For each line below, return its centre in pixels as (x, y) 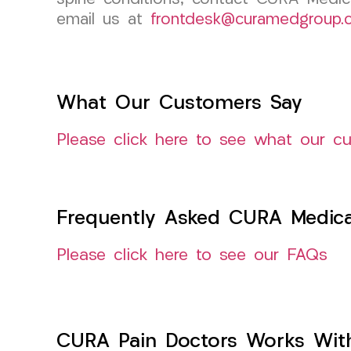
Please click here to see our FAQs (192, 255)
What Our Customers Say (179, 103)
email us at (103, 20)
